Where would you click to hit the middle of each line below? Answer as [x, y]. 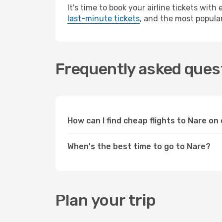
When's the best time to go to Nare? [139, 146]
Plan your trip [106, 200]
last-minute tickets [104, 19]
